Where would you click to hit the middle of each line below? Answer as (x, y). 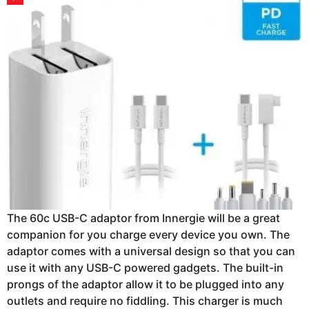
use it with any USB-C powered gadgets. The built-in (145, 268)
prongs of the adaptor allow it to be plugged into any (146, 285)
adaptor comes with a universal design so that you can (151, 251)
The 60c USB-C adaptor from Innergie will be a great (143, 218)
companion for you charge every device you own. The (148, 235)
